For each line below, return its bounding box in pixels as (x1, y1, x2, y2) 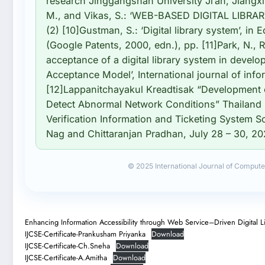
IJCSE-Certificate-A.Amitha (25, 251, 107, 263)
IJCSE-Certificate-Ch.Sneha (25, 240, 110, 251)
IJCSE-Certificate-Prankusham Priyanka (25, 228, 146, 240)
